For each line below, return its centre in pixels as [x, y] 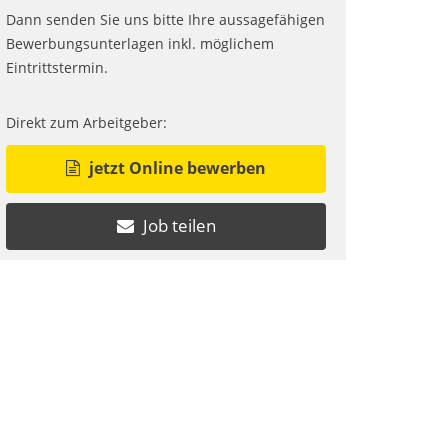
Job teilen [177, 225]
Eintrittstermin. [57, 67]
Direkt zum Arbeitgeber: [86, 122]
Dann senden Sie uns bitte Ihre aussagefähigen [165, 19]
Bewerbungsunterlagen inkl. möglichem [140, 43]
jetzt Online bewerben [175, 168]
